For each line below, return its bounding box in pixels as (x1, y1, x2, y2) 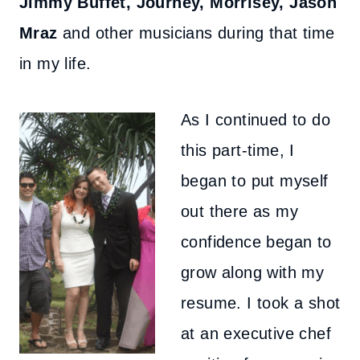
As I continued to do (181, 111, 330, 129)
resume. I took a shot (181, 294, 341, 312)
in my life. (19, 55, 92, 72)
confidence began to (181, 233, 332, 251)
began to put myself (181, 172, 329, 190)
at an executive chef (181, 325, 331, 342)
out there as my (181, 202, 298, 220)
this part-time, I (181, 141, 295, 159)
